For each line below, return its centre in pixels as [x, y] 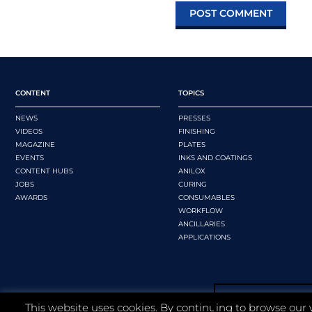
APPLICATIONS [204, 237]
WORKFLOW [201, 210]
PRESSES [194, 118]
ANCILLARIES [202, 224]
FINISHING [197, 131]
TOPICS [191, 93]
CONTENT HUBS [44, 171]
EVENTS [30, 157]
